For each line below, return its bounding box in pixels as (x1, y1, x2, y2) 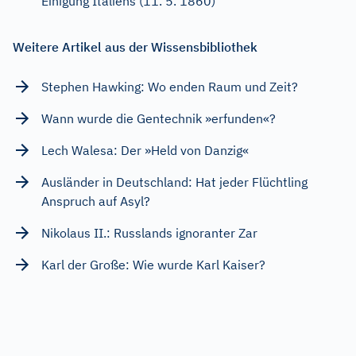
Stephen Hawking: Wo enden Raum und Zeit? (41, 79, 298, 95)
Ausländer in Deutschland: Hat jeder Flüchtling (41, 174, 308, 191)
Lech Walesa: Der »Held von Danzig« (41, 142, 249, 159)
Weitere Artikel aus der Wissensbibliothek (13, 39, 257, 56)
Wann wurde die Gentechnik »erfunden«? (41, 110, 276, 127)
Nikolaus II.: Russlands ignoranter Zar (41, 225, 257, 242)
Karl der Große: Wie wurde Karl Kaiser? (41, 257, 265, 273)
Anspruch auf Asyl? (41, 193, 150, 210)
